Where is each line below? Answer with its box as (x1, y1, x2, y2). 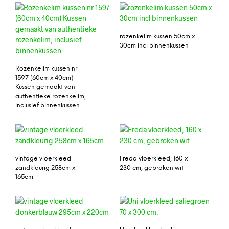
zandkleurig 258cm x (15, 165, 75, 172)
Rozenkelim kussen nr (15, 65, 77, 73)
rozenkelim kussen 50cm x (120, 33, 195, 40)
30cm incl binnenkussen (120, 42, 189, 50)
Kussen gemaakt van (15, 84, 75, 91)
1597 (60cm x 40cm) (15, 75, 73, 82)
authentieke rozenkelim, (15, 93, 86, 100)
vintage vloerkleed (15, 155, 71, 163)
